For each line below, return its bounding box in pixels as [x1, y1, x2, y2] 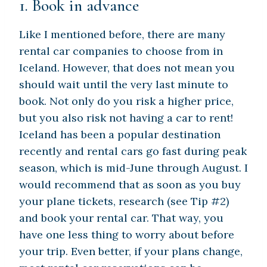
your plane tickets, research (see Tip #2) [19, 194, 229, 209]
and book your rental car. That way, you [19, 211, 223, 225]
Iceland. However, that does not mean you [19, 61, 235, 75]
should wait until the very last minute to [19, 77, 228, 92]
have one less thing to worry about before [19, 228, 234, 242]
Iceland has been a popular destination [19, 128, 221, 142]
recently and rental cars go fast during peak [19, 144, 247, 159]
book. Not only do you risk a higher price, [19, 94, 234, 108]
